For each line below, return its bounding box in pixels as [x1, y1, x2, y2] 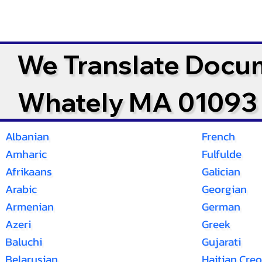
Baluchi [5, 233, 42, 250]
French [201, 128, 235, 145]
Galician [201, 163, 240, 180]
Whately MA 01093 [17, 86, 257, 119]
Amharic [5, 146, 47, 163]
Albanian [5, 128, 49, 145]
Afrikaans [5, 163, 52, 180]
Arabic [5, 181, 37, 198]
